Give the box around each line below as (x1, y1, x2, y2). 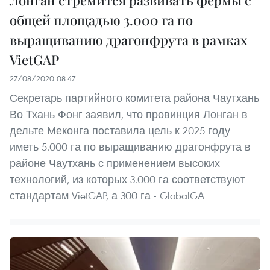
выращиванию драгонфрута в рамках (10, 31, 248, 49)
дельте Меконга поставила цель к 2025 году (10, 124, 230, 138)
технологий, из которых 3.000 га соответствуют (10, 172, 245, 187)
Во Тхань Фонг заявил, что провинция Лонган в (10, 107, 248, 122)
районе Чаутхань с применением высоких (10, 156, 220, 171)
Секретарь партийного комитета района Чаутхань (10, 91, 259, 105)
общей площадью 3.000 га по (10, 11, 193, 30)
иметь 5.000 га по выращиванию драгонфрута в (10, 140, 251, 154)
